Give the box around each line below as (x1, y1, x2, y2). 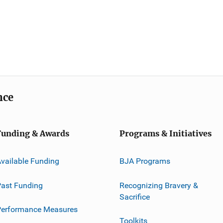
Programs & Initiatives (119, 129, 212, 138)
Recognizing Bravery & (119, 180, 198, 190)
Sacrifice (119, 192, 150, 202)
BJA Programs (119, 156, 170, 166)
